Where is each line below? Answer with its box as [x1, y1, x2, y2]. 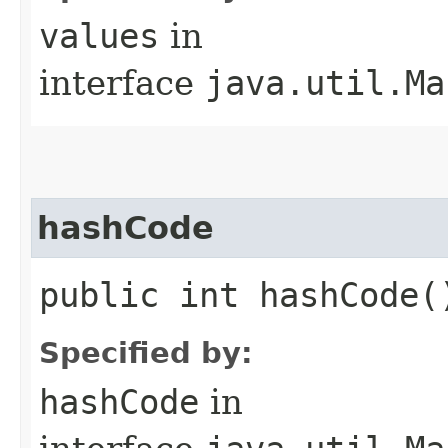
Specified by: [39, 335, 253, 370]
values [39, 15, 159, 56]
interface [39, 62, 205, 103]
